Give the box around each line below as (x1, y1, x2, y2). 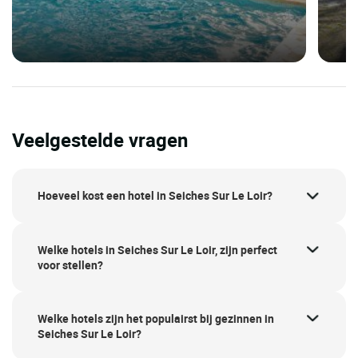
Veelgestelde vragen (12, 127, 188, 153)
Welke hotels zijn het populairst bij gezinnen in (38, 310, 274, 326)
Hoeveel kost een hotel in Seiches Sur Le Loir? (38, 188, 272, 204)
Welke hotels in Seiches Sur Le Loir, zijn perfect (38, 241, 277, 257)
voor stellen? (38, 257, 103, 272)
